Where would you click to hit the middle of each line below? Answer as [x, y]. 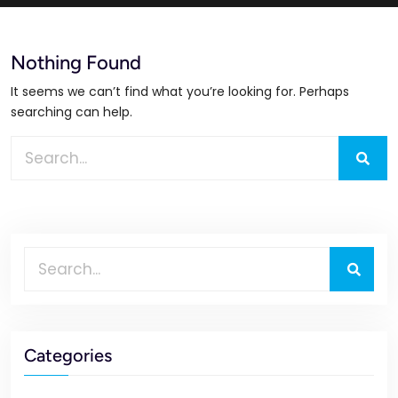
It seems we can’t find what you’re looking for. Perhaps [180, 92]
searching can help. [72, 112]
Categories [68, 355]
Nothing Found [76, 63]
